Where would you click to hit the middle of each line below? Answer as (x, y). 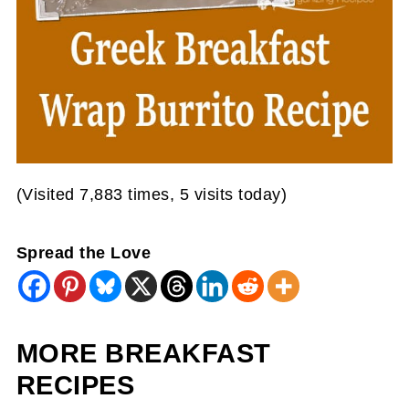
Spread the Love (84, 253)
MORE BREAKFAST (143, 354)
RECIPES (75, 386)
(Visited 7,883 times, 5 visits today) (152, 195)
